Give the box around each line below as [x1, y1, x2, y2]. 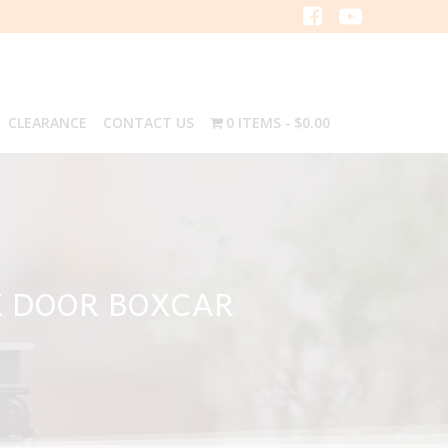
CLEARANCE [7, 113, 87, 132]
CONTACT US [102, 113, 194, 132]
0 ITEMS [226, 113, 282, 132]
